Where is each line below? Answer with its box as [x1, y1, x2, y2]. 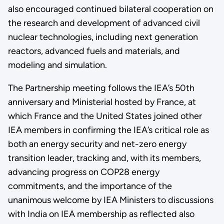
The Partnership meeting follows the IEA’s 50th [7, 82, 194, 93]
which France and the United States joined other [7, 110, 202, 121]
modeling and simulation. [7, 59, 109, 70]
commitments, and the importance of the [7, 180, 172, 191]
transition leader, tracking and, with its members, [7, 152, 201, 163]
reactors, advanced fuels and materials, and [7, 45, 180, 56]
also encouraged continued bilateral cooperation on [7, 3, 213, 14]
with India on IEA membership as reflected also [7, 208, 194, 219]
